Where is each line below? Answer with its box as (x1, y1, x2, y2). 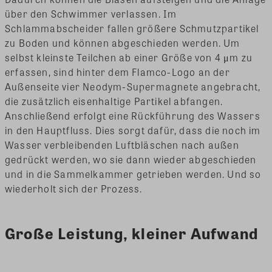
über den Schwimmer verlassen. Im (5, 7, 177, 21)
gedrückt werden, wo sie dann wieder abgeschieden (5, 152, 257, 167)
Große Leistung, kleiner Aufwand (5, 222, 259, 245)
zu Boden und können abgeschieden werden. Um (5, 36, 240, 50)
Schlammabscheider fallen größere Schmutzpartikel (5, 21, 259, 36)
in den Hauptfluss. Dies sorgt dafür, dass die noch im (5, 123, 261, 138)
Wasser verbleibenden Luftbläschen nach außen (5, 138, 239, 152)
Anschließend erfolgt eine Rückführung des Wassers (5, 109, 260, 123)
